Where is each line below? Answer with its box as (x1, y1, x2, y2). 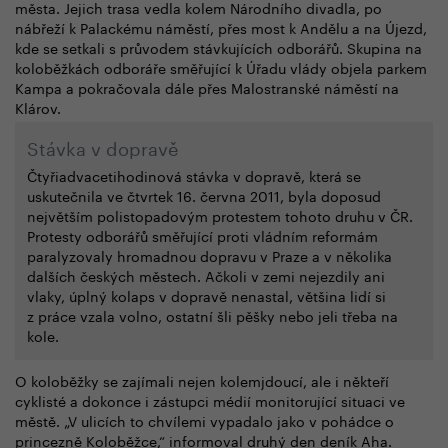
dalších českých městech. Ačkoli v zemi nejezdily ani (27, 263, 385, 286)
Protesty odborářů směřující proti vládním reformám (27, 223, 378, 246)
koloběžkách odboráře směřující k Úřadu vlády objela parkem (15, 55, 427, 78)
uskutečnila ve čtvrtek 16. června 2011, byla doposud (27, 183, 381, 206)
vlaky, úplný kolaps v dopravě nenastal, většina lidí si (27, 283, 386, 306)
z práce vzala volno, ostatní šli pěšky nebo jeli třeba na (27, 303, 398, 326)
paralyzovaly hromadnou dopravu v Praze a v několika (27, 243, 392, 266)
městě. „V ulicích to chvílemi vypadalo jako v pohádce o (15, 408, 394, 431)
